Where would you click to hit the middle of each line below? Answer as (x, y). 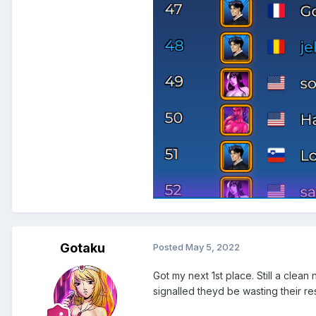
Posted (169, 247)
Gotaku (83, 248)
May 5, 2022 (213, 247)
